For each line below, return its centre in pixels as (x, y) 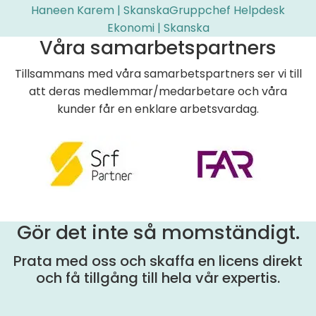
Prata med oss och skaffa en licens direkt (158, 261)
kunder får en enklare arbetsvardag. (158, 109)
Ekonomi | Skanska (158, 28)
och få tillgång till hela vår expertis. (158, 278)
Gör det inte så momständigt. (158, 233)
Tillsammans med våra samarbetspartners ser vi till (158, 74)
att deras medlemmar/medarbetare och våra (158, 92)
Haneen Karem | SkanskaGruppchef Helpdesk (158, 11)
